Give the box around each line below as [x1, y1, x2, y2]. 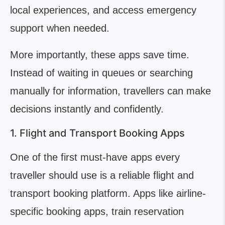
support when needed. [10, 23, 109, 34]
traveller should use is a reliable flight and [10, 170, 194, 181]
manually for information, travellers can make [10, 85, 211, 96]
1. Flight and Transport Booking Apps [10, 127, 185, 139]
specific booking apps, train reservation [10, 206, 184, 217]
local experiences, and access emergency [10, 5, 196, 16]
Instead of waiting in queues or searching [10, 67, 193, 78]
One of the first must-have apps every [10, 152, 180, 163]
